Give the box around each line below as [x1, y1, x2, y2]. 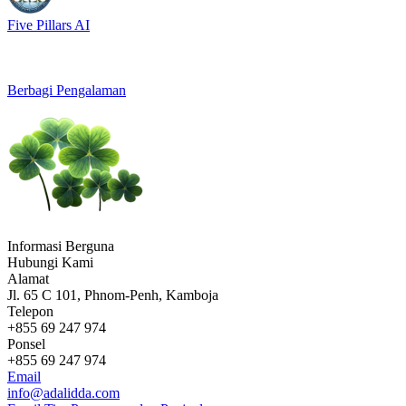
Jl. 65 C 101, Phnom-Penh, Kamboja [7, 287, 218, 303]
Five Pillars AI [7, 17, 90, 33]
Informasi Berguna [7, 238, 114, 254]
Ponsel [7, 336, 45, 352]
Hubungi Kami [7, 255, 93, 270]
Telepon [7, 304, 53, 319]
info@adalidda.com [7, 385, 120, 401]
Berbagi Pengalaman [7, 82, 126, 98]
